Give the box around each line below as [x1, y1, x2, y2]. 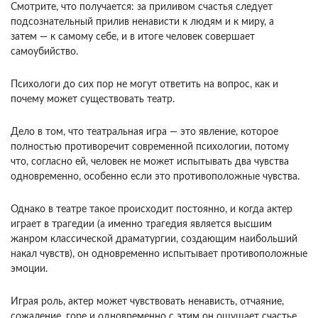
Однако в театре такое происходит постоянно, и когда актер [11, 204, 292, 215]
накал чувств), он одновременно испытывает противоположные [11, 249, 307, 260]
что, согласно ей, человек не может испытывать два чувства [11, 157, 289, 168]
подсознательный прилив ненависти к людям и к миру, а [11, 17, 274, 28]
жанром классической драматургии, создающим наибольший [11, 234, 297, 245]
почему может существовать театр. [11, 94, 175, 105]
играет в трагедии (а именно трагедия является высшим [11, 219, 272, 230]
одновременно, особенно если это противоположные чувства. [11, 172, 300, 182]
